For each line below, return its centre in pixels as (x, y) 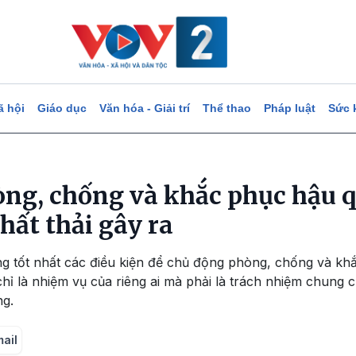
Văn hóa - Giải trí (144, 108)
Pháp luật (289, 108)
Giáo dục (62, 108)
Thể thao (226, 108)
